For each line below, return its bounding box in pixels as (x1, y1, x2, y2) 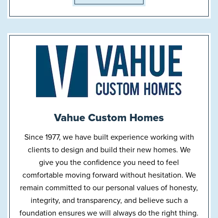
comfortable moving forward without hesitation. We (22, 169, 196, 181)
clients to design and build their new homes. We (27, 144, 191, 155)
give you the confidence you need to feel (39, 157, 179, 168)
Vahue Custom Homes (54, 109, 164, 126)
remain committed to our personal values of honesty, (20, 182, 198, 193)
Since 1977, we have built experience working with (24, 131, 194, 143)
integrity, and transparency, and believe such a (30, 195, 188, 206)
